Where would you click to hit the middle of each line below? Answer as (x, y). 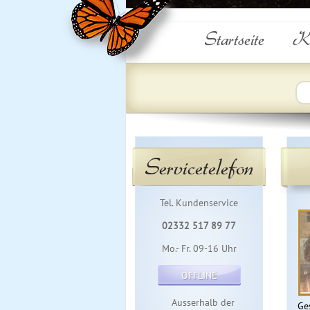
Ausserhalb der (199, 302)
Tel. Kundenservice (199, 203)
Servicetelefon (199, 166)
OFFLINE (199, 275)
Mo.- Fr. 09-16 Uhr (199, 248)
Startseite (235, 38)
